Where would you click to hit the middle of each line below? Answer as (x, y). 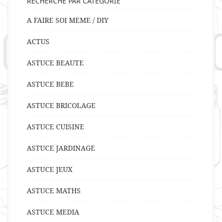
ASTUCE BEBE (50, 84)
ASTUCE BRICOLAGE (61, 106)
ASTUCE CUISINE (55, 127)
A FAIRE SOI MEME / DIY (68, 20)
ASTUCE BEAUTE (55, 63)
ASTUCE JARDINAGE (61, 148)
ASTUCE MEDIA (53, 212)
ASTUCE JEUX (50, 169)
